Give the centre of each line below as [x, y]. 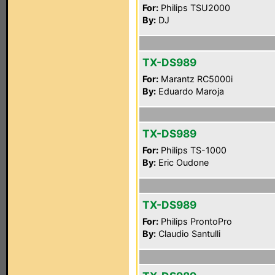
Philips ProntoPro [195, 221]
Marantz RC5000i [196, 79]
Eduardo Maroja [190, 91]
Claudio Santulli [188, 234]
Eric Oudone [182, 162]
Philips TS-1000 [192, 150]
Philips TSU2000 [194, 8]
